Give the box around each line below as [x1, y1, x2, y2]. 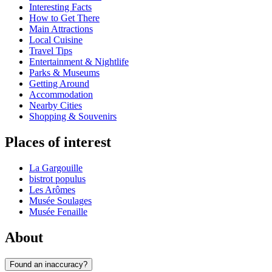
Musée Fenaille [29, 206, 87, 217]
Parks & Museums [29, 67, 100, 78]
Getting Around [29, 78, 89, 89]
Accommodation [29, 89, 93, 100]
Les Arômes [29, 185, 75, 195]
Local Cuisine [29, 35, 83, 46]
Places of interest [5, 134, 111, 151]
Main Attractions [29, 24, 93, 35]
